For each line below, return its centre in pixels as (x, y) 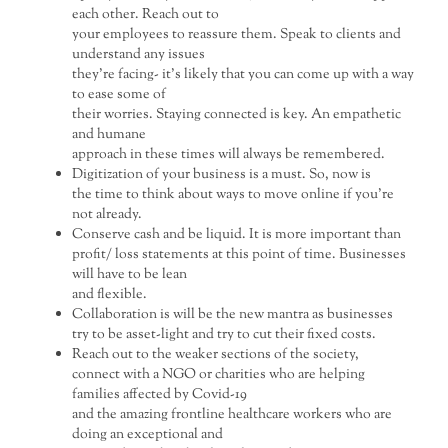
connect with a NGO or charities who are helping (219, 375)
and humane (109, 135)
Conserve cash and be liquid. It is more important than (237, 235)
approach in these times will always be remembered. (229, 155)
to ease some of (119, 95)
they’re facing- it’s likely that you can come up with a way (243, 75)
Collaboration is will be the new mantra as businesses (233, 315)
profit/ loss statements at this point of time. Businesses (239, 255)
